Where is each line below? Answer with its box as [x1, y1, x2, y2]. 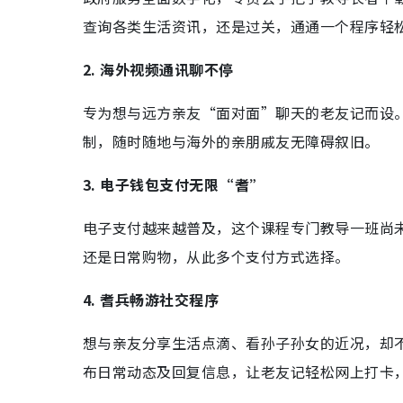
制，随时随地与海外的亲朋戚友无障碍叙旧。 [83, 130, 380, 152]
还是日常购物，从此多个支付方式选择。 [83, 246, 350, 267]
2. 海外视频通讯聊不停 [83, 58, 234, 80]
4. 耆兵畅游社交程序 [83, 289, 219, 310]
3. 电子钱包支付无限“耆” [83, 174, 265, 195]
